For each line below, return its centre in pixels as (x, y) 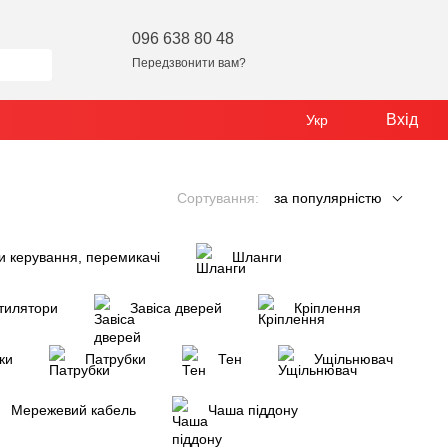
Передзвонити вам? (189, 62)
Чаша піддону (253, 410)
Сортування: (218, 198)
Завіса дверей (176, 308)
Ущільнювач (353, 359)
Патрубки (115, 359)
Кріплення (327, 308)
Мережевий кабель (73, 410)
